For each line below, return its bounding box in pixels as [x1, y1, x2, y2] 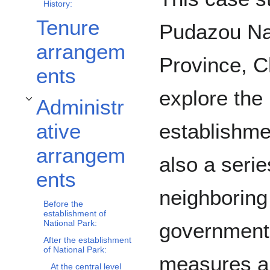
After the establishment [43, 235, 131, 245]
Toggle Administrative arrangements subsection [22, 102, 175, 110]
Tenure [36, 16, 99, 40]
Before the [43, 199, 83, 209]
